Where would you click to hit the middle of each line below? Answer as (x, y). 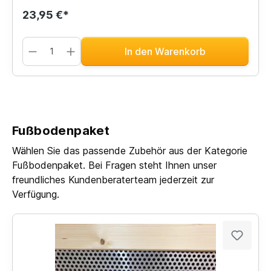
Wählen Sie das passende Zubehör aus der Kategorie (130, 150)
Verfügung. (36, 194)
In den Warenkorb (165, 51)
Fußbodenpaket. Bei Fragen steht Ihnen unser (114, 165)
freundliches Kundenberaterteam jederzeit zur (113, 179)
